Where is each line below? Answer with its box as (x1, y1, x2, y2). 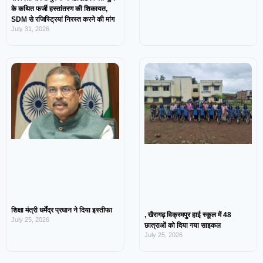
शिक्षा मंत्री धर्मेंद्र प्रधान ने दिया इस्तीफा (11, 205, 112, 214)
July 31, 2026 (11, 25, 49, 33)
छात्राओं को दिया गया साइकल (144, 221, 222, 230)
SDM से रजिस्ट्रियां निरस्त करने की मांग (11, 15, 114, 24)
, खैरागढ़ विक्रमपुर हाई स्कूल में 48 (144, 210, 231, 219)
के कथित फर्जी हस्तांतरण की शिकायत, (11, 5, 107, 14)
